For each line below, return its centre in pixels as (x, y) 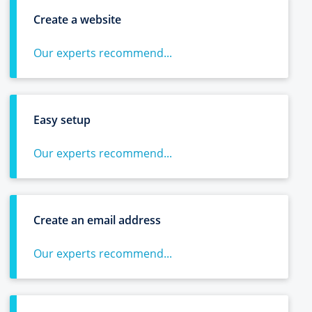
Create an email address (97, 220)
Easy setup (62, 120)
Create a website (77, 19)
